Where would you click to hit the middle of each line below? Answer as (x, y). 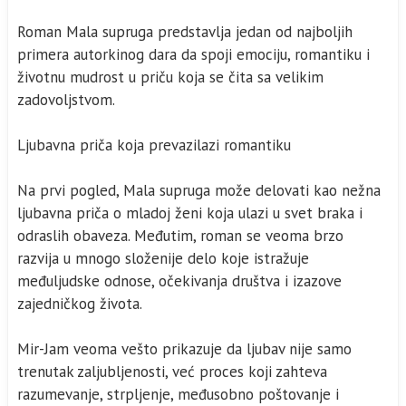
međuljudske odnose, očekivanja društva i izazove (179, 281)
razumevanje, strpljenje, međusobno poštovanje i (178, 394)
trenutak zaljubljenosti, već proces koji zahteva (172, 372)
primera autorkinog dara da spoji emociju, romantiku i (193, 54)
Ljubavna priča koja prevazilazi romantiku (154, 145)
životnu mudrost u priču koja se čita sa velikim (170, 77)
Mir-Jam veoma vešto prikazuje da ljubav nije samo (184, 349)
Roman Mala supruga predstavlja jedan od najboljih (185, 32)
